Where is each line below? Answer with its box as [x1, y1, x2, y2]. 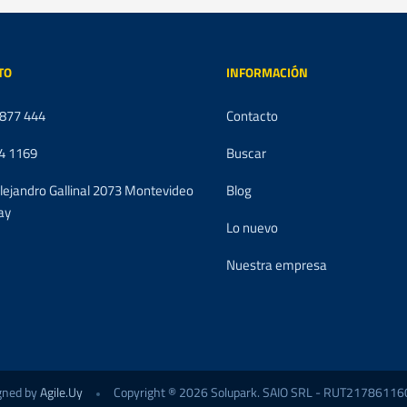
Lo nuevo [225, 217, 278, 238]
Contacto [225, 105, 278, 126]
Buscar [225, 143, 266, 164]
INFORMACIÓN [225, 63, 308, 82]
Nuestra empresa [225, 254, 327, 275]
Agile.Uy [39, 382, 83, 402]
